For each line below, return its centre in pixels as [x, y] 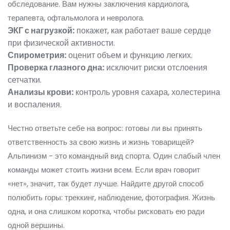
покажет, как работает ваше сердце [143, 31]
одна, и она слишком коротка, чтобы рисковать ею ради [106, 212]
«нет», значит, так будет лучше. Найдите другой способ [106, 184]
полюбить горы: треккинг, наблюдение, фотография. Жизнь [111, 198]
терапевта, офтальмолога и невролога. [76, 18]
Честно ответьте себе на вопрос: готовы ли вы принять [105, 128]
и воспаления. [35, 105]
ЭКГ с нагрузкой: [41, 31]
